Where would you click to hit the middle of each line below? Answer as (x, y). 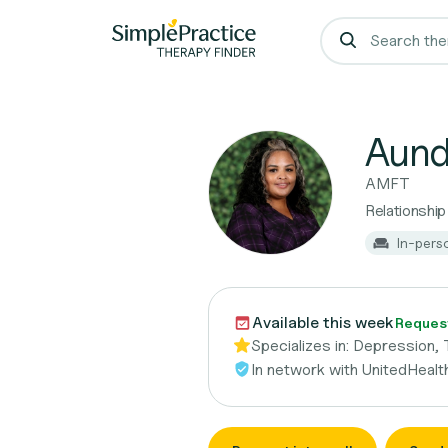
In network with (306, 369)
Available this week (323, 322)
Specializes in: (302, 345)
